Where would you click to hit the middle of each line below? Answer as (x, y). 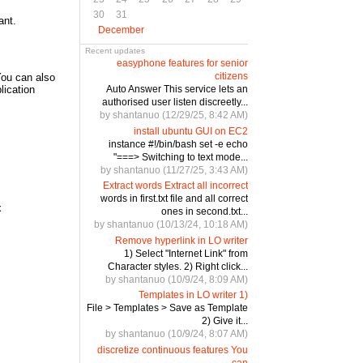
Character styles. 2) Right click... (177, 266)
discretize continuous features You (172, 350)
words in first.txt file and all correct (174, 199)
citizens (231, 76)
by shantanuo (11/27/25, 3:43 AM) (174, 170)
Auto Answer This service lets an (177, 89)
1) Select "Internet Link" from (186, 253)
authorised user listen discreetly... (175, 102)
